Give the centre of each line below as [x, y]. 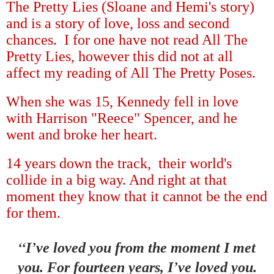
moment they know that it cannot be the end [137, 196]
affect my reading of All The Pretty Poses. [131, 72]
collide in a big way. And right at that [117, 180]
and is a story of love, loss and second [118, 23]
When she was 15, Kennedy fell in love [122, 101]
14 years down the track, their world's [119, 163]
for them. [33, 213]
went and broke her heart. [83, 134]
